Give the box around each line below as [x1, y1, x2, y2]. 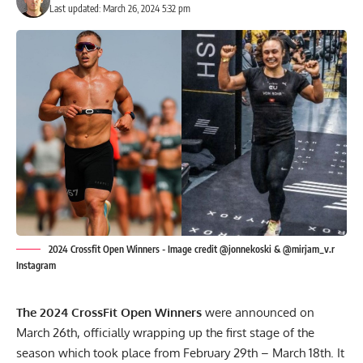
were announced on [202, 304, 314, 320]
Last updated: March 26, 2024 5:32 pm [49, 2, 190, 15]
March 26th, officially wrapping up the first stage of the [16, 324, 314, 340]
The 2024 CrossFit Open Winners [16, 304, 202, 320]
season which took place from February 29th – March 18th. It [16, 344, 344, 361]
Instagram [16, 258, 56, 271]
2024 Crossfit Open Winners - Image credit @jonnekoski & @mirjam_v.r [49, 242, 335, 255]
